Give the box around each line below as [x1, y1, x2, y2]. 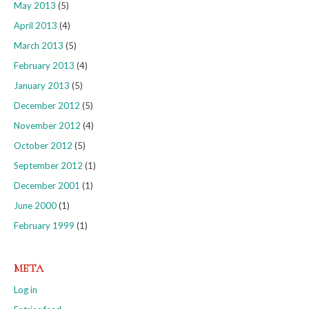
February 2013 [14, 60, 74, 72]
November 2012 [14, 120, 81, 132]
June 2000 [14, 200, 57, 212]
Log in [14, 284, 37, 296]
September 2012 [14, 160, 83, 172]
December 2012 [14, 100, 80, 112]
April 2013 [14, 20, 57, 32]
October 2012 [14, 140, 72, 152]
